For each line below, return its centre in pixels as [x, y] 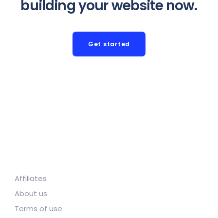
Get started [109, 44]
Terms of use [38, 209]
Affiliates [31, 178]
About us [31, 193]
